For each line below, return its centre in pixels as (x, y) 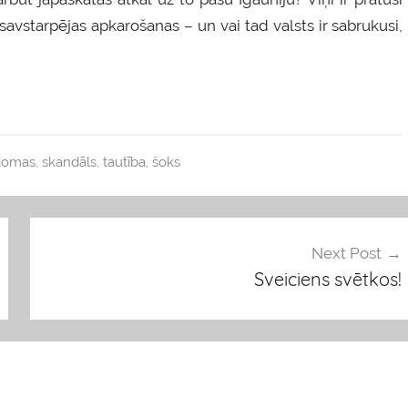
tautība (124, 162)
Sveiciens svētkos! (327, 280)
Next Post (346, 254)
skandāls (69, 162)
